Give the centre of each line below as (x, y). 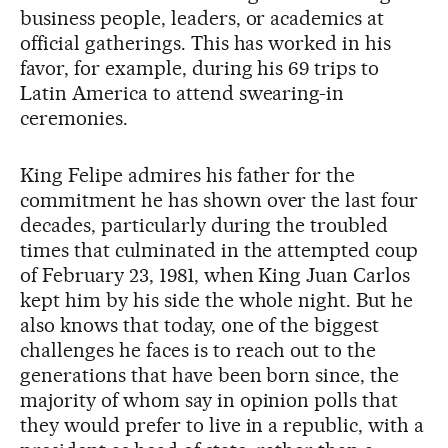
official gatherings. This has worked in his (206, 42)
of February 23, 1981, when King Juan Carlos (215, 274)
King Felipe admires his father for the (188, 174)
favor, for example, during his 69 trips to (200, 67)
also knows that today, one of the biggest (200, 324)
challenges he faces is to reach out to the (198, 349)
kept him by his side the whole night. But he (217, 299)
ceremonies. (74, 117)
